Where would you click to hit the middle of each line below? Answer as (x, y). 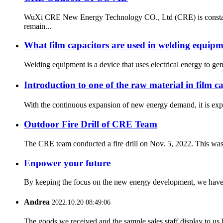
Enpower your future (67, 163)
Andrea (37, 202)
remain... (38, 26)
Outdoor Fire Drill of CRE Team (91, 124)
